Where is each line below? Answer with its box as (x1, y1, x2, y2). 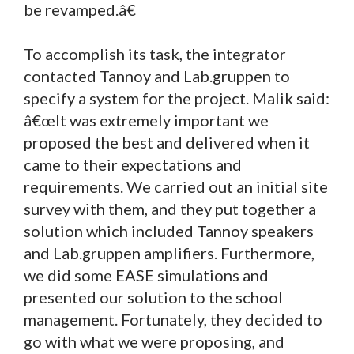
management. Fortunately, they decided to (24, 310, 322, 330)
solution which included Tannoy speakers (24, 221, 314, 241)
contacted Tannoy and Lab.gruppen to (24, 66, 290, 86)
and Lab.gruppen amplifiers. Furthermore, (24, 243, 314, 263)
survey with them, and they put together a (24, 199, 316, 219)
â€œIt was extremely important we (24, 111, 269, 130)
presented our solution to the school (24, 288, 283, 307)
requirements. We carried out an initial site (24, 177, 328, 197)
